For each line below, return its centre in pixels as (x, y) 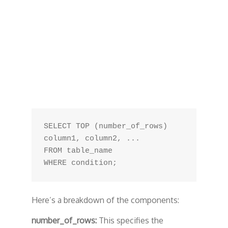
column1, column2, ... (92, 139)
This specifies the (130, 220)
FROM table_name (78, 151)
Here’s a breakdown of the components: (105, 200)
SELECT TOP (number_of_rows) (105, 126)
